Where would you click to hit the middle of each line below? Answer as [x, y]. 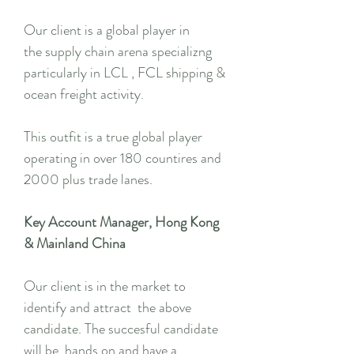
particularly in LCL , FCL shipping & [124, 73]
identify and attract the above [107, 307]
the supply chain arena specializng [118, 51]
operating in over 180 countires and [122, 158]
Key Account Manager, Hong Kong [121, 222]
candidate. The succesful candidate [121, 329]
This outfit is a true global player [113, 137]
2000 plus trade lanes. [90, 179]
